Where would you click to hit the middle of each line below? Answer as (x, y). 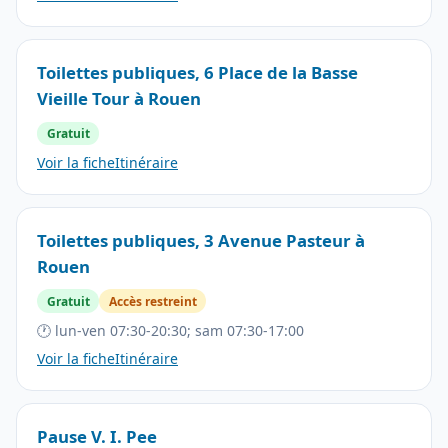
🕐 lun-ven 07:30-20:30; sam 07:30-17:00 (170, 330)
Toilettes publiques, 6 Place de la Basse (197, 72)
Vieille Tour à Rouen (119, 98)
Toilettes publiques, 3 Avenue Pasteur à (201, 240)
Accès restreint (152, 301)
